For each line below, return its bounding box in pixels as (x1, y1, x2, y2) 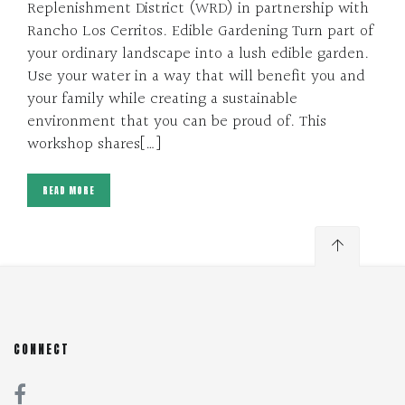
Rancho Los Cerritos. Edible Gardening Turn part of (27, 17, 373, 44)
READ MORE (42, 183, 95, 197)
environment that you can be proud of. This (27, 108, 326, 135)
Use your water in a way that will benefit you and (27, 62, 365, 89)
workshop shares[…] (27, 130, 161, 157)
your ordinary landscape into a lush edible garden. (27, 40, 369, 67)
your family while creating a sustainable (27, 85, 297, 112)
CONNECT (14, 340, 70, 358)
